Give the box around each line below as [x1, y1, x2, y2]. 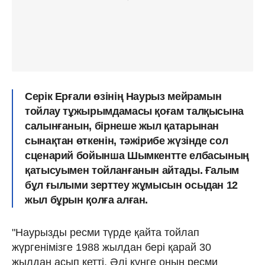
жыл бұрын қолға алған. [25, 193, 148, 206]
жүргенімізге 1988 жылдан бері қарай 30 [12, 241, 211, 253]
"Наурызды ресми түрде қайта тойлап [12, 226, 199, 238]
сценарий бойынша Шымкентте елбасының [25, 149, 250, 161]
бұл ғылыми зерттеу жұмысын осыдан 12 [25, 179, 238, 191]
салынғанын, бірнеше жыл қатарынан [25, 119, 219, 132]
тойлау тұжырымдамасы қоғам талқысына [25, 105, 244, 117]
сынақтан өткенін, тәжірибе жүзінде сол [25, 134, 228, 147]
